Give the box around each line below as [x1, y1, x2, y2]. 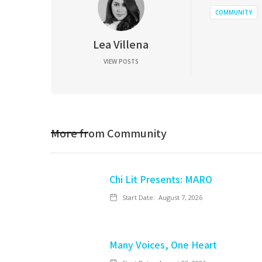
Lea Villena [93, 36, 149, 51]
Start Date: [122, 193, 155, 202]
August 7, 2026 [158, 193, 202, 202]
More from [51, 125, 107, 140]
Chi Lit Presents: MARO [109, 172, 212, 186]
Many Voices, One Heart [109, 237, 217, 251]
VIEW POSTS [103, 57, 139, 65]
